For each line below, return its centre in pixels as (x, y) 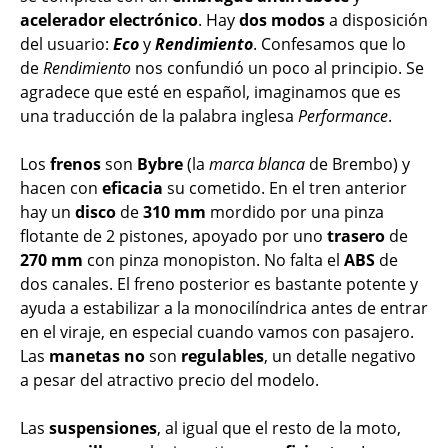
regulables (222, 356)
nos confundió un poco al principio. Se (277, 68)
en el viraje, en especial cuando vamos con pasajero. (217, 332)
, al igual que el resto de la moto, (279, 428)
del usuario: (66, 44)
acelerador (62, 20)
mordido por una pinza (295, 212)
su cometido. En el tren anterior (285, 188)
